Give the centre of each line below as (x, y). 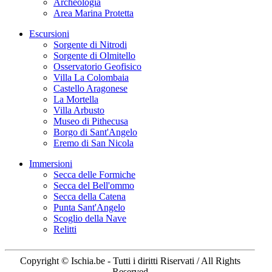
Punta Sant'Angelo (89, 207)
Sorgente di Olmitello (94, 56)
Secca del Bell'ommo (94, 185)
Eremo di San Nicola (93, 143)
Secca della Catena (90, 196)
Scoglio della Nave (90, 218)
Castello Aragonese (90, 88)
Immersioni (51, 164)
